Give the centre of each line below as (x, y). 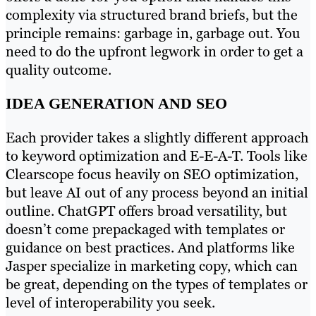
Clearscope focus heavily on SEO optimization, (152, 175)
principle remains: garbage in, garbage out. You (153, 33)
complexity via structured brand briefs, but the (152, 14)
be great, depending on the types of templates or (157, 285)
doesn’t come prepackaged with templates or (145, 230)
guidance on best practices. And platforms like (150, 248)
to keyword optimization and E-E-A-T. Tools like (157, 156)
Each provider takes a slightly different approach (157, 138)
